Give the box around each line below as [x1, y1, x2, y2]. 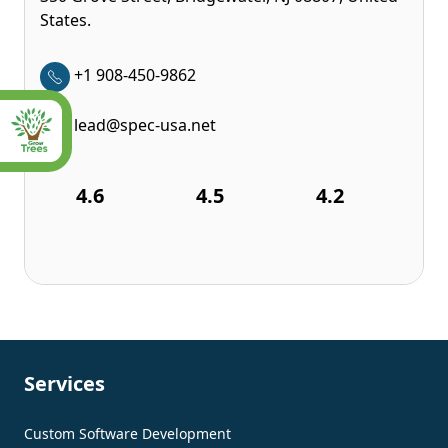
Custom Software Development [24, 423, 231, 443]
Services [24, 369, 105, 397]
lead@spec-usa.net [74, 113, 216, 136]
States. [40, 8, 91, 31]
